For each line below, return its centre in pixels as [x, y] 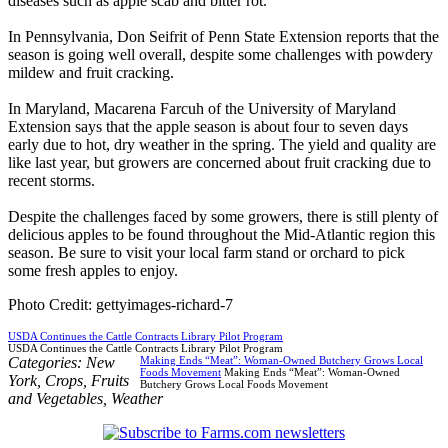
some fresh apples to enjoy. [93, 270]
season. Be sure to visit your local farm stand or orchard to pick [206, 252]
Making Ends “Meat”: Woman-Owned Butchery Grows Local [281, 359]
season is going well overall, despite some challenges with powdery [220, 54]
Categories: [47, 362]
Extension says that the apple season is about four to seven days [208, 126]
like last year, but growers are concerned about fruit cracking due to [219, 162]
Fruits [110, 380]
